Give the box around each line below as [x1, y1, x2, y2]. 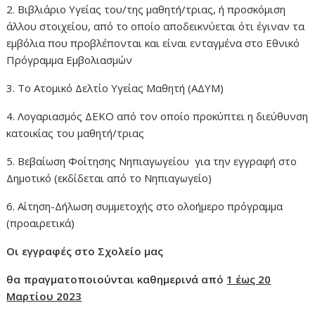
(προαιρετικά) [6, 215, 75, 230]
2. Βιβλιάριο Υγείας [6, 1, 102, 16]
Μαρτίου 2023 [6, 288, 82, 303]
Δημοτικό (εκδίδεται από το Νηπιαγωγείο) [6, 170, 212, 185]
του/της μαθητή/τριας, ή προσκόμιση [104, 1, 286, 16]
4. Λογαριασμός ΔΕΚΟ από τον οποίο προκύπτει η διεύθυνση [6, 108, 309, 123]
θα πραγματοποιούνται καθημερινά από [6, 271, 227, 286]
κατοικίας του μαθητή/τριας [6, 125, 145, 140]
